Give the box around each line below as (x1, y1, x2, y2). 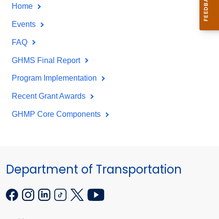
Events (12, 20, 38, 29)
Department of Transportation (6, 161, 182, 177)
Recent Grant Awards (12, 92, 88, 101)
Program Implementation (12, 74, 99, 83)
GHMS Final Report (12, 56, 82, 65)
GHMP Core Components (12, 110, 103, 119)
